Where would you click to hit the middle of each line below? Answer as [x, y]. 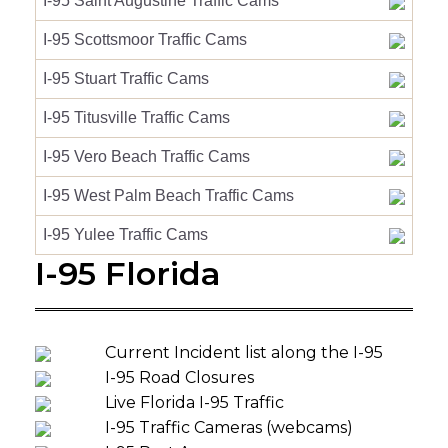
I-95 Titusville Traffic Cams [136, 117]
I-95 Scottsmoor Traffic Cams [145, 39]
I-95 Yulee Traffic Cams [125, 234]
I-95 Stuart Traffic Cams [126, 78]
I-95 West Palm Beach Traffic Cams [168, 195]
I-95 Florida [128, 273]
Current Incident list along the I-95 [244, 352]
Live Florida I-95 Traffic [194, 402]
